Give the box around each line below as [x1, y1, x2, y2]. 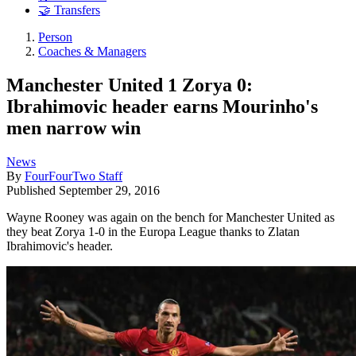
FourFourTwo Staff [25, 168, 122, 183]
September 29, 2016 [59, 183, 160, 197]
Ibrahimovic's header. [6, 238, 113, 253]
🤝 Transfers [38, 3, 100, 17]
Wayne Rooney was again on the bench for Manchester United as [6, 210, 335, 224]
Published [6, 183, 59, 197]
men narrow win [6, 117, 141, 138]
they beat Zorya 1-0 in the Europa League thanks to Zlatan [6, 224, 300, 238]
